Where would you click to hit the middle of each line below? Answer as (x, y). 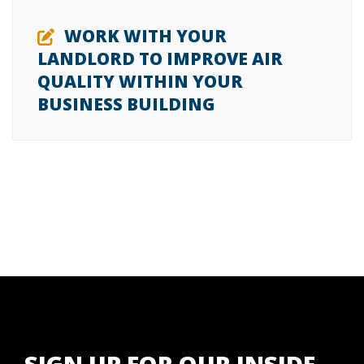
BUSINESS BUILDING (126, 104)
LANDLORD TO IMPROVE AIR (160, 59)
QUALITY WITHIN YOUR (140, 82)
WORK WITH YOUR (145, 36)
